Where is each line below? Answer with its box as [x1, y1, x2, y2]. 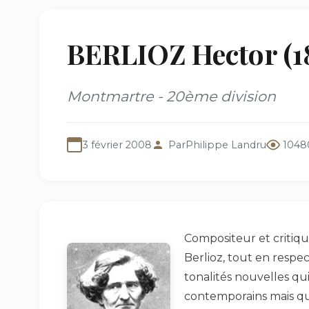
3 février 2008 [82, 139, 152, 151]
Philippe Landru [186, 139, 266, 151]
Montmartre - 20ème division [67, 88, 276, 105]
